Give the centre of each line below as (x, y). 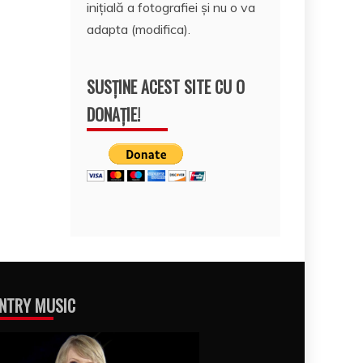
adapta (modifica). (139, 29)
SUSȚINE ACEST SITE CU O (166, 86)
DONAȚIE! (114, 114)
